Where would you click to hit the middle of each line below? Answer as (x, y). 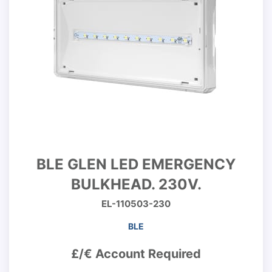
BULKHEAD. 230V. (136, 184)
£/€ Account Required (136, 254)
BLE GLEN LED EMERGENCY (136, 164)
